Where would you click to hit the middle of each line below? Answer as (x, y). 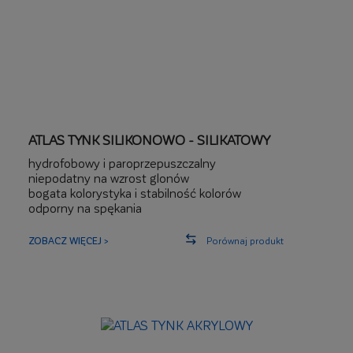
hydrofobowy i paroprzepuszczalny (122, 163)
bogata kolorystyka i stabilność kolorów (135, 193)
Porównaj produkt (245, 240)
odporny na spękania (85, 208)
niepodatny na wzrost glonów (109, 178)
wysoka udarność (75, 223)
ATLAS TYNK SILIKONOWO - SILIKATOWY (149, 139)
